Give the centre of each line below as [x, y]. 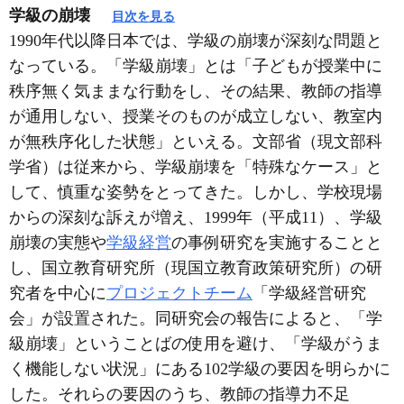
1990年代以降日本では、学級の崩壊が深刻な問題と [196, 41]
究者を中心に [58, 293]
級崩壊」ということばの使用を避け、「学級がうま [196, 344]
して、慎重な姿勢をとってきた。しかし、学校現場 [196, 192]
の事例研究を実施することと [277, 243]
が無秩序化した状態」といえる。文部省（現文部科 [196, 142]
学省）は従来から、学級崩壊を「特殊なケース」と [196, 167]
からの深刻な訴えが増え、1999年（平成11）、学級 [196, 217]
